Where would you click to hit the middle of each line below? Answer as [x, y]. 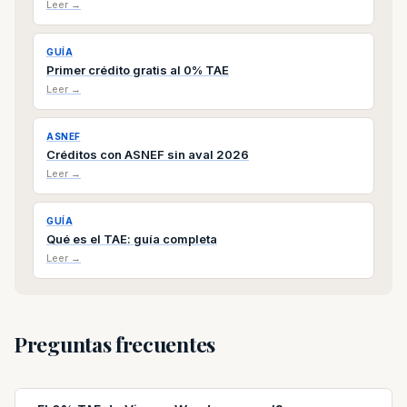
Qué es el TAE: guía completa [132, 239]
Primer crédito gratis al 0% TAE [138, 70]
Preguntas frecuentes [115, 344]
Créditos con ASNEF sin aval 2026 [148, 154]
